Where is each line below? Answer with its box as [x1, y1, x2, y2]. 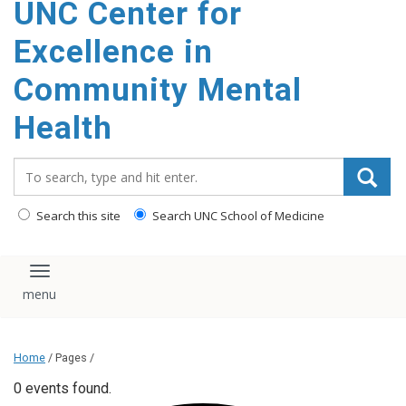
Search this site [34, 208, 121, 224]
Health [14, 110, 112, 147]
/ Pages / [45, 351, 94, 365]
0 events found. [14, 380, 111, 398]
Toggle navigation [38, 268, 175, 290]
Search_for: [13, 157, 94, 177]
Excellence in [14, 34, 213, 71]
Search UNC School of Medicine [150, 208, 324, 224]
